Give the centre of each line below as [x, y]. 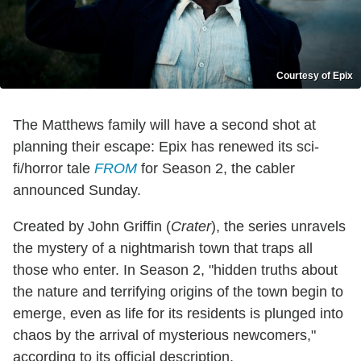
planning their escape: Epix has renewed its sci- [166, 147]
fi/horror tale [54, 169]
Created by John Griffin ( [92, 227]
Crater [191, 227]
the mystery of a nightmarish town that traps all [163, 249]
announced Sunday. [77, 191]
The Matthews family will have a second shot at [164, 125]
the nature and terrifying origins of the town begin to [178, 292]
